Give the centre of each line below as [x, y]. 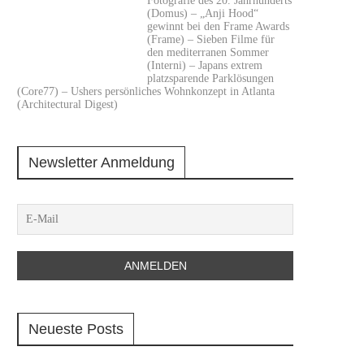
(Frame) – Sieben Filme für [211, 39]
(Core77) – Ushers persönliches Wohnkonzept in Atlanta [146, 91]
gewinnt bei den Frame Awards [218, 26]
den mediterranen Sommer [208, 52]
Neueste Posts [76, 329]
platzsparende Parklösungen [210, 78]
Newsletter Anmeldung [102, 162]
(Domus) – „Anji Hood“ [203, 13]
